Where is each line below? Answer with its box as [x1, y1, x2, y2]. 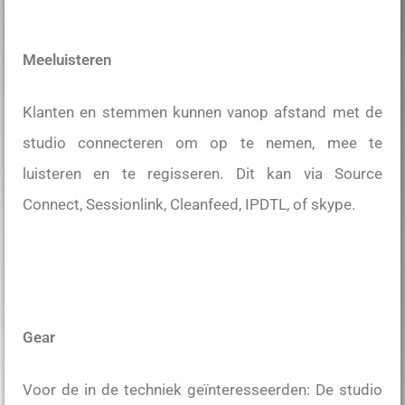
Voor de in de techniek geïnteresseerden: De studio [23, 381, 382, 400]
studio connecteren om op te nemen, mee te [23, 133, 382, 152]
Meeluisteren [23, 50, 112, 69]
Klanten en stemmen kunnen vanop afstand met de [23, 102, 382, 121]
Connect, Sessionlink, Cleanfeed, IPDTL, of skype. [23, 194, 355, 213]
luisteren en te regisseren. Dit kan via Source [23, 164, 382, 183]
